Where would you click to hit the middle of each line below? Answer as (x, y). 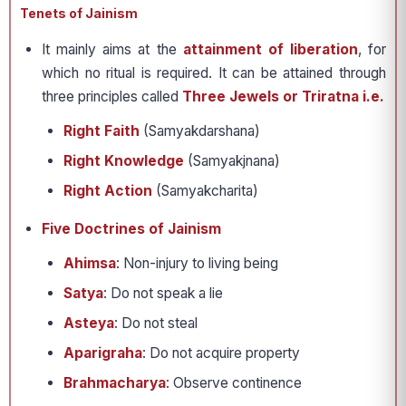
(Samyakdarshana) (200, 131)
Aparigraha (103, 353)
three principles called (112, 97)
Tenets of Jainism (79, 14)
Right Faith (101, 131)
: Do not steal (156, 324)
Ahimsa (90, 264)
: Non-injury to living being (197, 264)
